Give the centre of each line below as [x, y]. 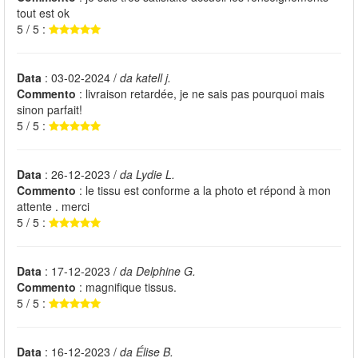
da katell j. [145, 78]
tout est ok [43, 13]
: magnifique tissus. [126, 287]
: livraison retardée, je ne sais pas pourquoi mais [200, 94]
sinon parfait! [50, 110]
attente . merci [53, 207]
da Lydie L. [147, 175]
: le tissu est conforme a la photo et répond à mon [203, 191]
